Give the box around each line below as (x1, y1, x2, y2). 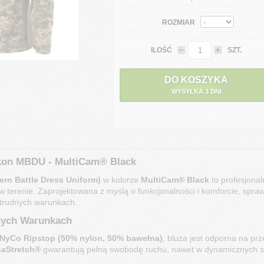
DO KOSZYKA (164, 75, 228, 85)
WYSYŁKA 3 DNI (210, 88, 222, 95)
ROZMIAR (161, 18, 195, 27)
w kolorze (100, 174, 141, 184)
